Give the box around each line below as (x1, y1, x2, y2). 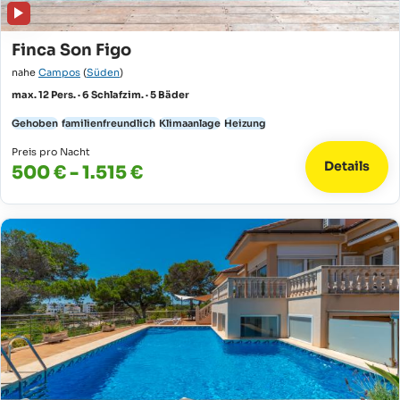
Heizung (224, 116, 266, 129)
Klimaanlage (159, 116, 221, 129)
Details (324, 158, 370, 175)
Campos (38, 65, 80, 79)
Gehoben (12, 116, 58, 129)
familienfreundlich (62, 116, 155, 129)
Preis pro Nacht (12, 145, 90, 158)
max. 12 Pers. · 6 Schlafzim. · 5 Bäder (12, 87, 189, 101)
